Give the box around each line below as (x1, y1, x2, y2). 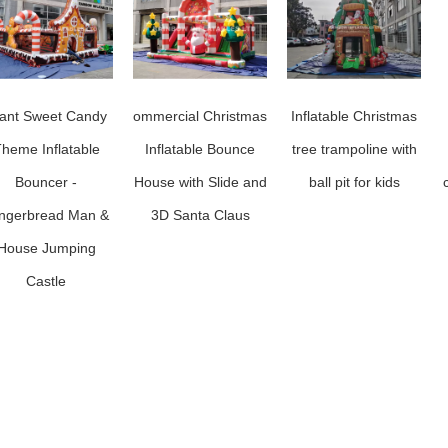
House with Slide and (133, 174, 267, 190)
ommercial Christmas (133, 108, 267, 124)
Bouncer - (15, 174, 77, 190)
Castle (26, 273, 66, 289)
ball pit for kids (308, 174, 400, 190)
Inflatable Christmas (291, 108, 417, 124)
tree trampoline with (291, 141, 417, 157)
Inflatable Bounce (145, 141, 255, 157)
